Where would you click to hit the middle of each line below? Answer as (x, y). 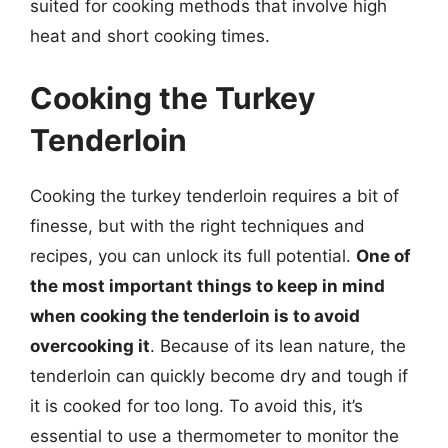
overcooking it (90, 345)
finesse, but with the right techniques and (197, 225)
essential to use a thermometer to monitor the (214, 435)
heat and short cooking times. (150, 36)
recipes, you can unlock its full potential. (193, 255)
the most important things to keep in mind (207, 285)
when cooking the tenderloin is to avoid (195, 315)
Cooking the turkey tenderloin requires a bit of (214, 195)
